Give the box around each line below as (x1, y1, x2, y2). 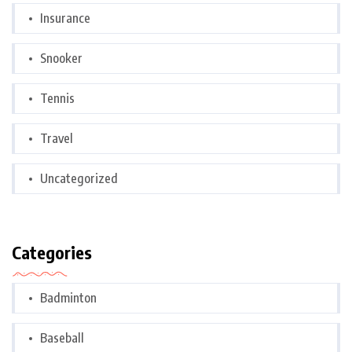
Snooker (40, 50, 82, 67)
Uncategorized (40, 170, 118, 187)
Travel (40, 130, 73, 147)
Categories (12, 241, 92, 264)
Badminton (40, 290, 97, 306)
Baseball (40, 330, 84, 346)
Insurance (40, 10, 90, 27)
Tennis (40, 90, 75, 107)
